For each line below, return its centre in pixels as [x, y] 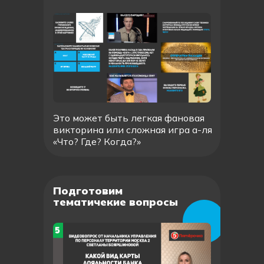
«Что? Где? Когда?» [97, 141]
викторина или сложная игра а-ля [133, 130]
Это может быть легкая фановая [129, 118]
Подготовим [88, 191]
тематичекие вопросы [115, 202]
